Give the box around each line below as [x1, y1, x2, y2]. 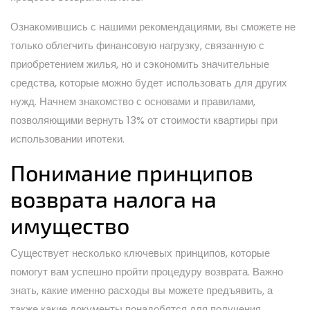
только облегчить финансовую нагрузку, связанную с [10, 37, 264, 53]
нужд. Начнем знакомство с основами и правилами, [10, 93, 255, 109]
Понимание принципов [10, 158, 253, 185]
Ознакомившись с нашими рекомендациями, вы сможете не [10, 19, 295, 34]
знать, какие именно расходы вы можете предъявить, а [10, 282, 273, 298]
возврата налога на [10, 185, 217, 212]
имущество [10, 211, 129, 238]
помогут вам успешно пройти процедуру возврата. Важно [10, 264, 283, 279]
